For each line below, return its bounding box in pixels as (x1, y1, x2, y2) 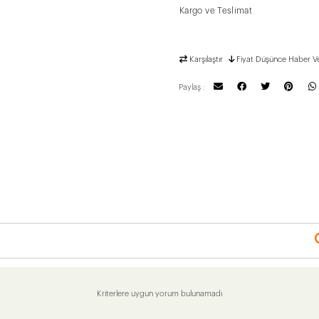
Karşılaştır (189, 55, 223, 63)
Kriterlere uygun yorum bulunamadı (97, 289, 222, 298)
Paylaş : (179, 83, 205, 91)
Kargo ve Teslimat (179, 6, 253, 15)
